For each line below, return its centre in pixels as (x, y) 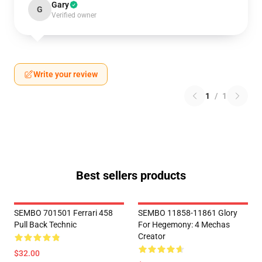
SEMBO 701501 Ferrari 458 (63, 213)
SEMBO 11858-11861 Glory (188, 213)
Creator (152, 236)
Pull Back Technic (45, 225)
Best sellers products (131, 175)
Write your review (65, 74)
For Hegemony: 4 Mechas (184, 225)
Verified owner (74, 15)
